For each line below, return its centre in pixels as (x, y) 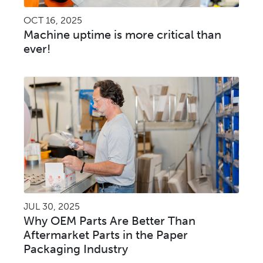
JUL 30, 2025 (52, 206)
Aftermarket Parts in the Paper (106, 235)
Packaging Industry (76, 249)
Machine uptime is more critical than (122, 34)
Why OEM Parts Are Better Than (109, 220)
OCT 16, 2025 (53, 20)
